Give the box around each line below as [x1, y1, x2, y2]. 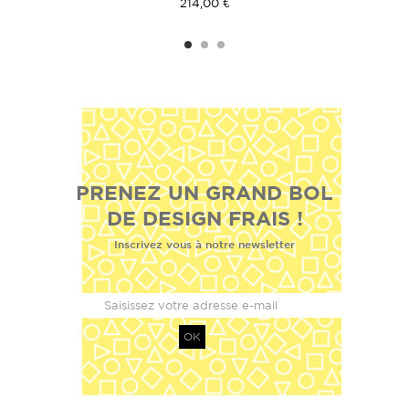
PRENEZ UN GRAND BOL [76, 181, 333, 204]
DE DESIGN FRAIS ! [106, 206, 303, 229]
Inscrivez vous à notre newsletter [114, 237, 295, 250]
